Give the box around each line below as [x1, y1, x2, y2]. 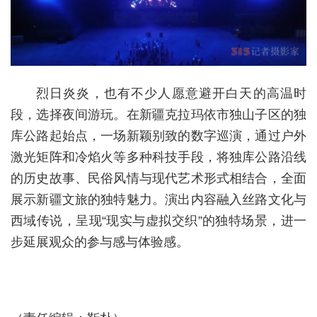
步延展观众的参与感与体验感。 [11, 234, 189, 249]
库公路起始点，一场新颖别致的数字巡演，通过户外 [11, 128, 306, 143]
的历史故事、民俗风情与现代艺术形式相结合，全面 [11, 171, 306, 185]
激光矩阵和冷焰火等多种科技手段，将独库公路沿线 [11, 149, 306, 164]
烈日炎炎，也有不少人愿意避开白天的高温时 [36, 86, 306, 100]
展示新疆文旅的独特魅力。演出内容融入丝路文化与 [11, 192, 306, 207]
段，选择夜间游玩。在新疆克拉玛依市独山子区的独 [11, 107, 306, 122]
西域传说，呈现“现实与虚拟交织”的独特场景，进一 [11, 213, 306, 228]
